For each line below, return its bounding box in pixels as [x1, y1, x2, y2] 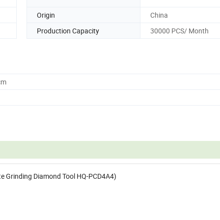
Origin [37, 10, 55, 20]
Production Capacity [37, 26, 99, 35]
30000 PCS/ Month [150, 26, 209, 35]
